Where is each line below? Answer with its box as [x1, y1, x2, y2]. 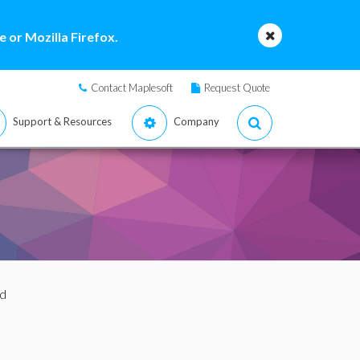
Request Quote [204, 81, 270, 94]
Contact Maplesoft [91, 81, 173, 94]
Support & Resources [13, 115, 112, 128]
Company [174, 115, 219, 128]
